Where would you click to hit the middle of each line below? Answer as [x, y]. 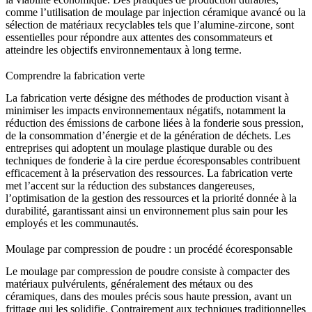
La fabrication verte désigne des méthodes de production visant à [147, 98]
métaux [205, 284]
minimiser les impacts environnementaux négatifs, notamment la [146, 111]
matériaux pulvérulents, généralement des [97, 284]
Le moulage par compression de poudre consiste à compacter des [148, 272]
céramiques [30, 297]
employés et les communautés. [72, 224]
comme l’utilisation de [55, 13]
